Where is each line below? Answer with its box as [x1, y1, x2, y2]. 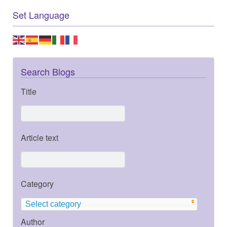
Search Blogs [21, 64, 75, 78]
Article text [21, 131, 58, 143]
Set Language [13, 8, 69, 21]
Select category [25, 199, 81, 208]
